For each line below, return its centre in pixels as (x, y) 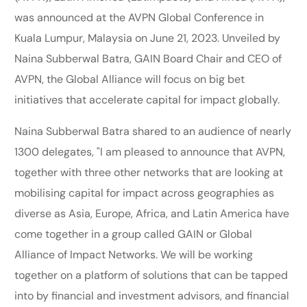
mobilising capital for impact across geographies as (145, 193)
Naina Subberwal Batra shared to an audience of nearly (153, 131)
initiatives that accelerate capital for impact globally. (150, 99)
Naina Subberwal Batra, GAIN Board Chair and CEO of (148, 58)
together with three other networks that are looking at (149, 172)
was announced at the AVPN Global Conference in (139, 17)
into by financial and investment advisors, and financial (152, 295)
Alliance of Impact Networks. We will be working (134, 254)
